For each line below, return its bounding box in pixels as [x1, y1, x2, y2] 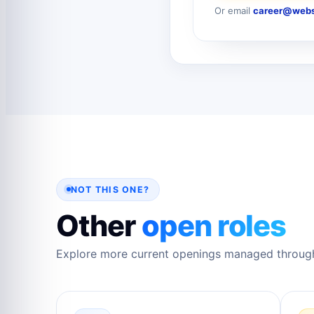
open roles [141, 207, 287, 243]
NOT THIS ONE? [71, 184, 150, 195]
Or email [214, 4, 253, 16]
